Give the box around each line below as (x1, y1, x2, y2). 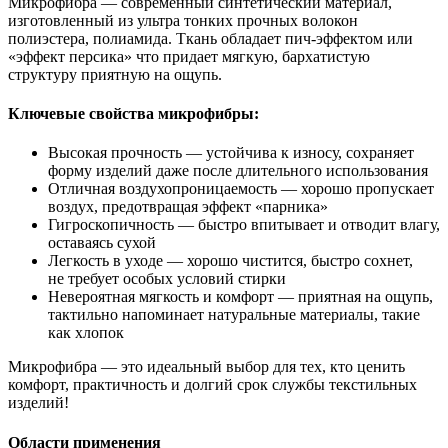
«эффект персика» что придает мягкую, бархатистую (8, 47, 370, 65)
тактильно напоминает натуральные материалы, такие (48, 306, 420, 324)
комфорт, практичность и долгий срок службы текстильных (8, 376, 417, 394)
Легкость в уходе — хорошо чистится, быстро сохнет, (48, 252, 413, 270)
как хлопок (48, 324, 124, 342)
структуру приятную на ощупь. (8, 65, 222, 83)
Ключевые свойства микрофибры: (8, 105, 259, 123)
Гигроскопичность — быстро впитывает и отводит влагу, (48, 216, 440, 234)
